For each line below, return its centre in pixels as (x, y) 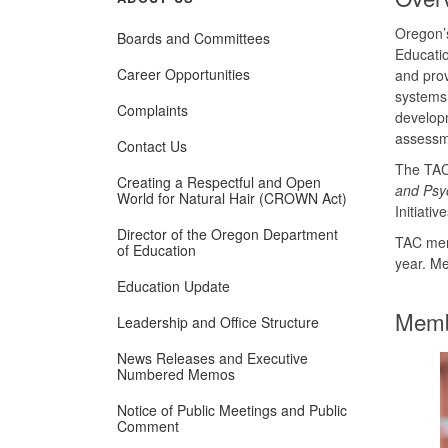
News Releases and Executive (212, 357)
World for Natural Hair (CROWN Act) (232, 197)
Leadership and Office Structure (218, 321)
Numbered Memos (176, 373)
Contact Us (152, 145)
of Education (156, 249)
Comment (148, 425)
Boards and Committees (193, 37)
